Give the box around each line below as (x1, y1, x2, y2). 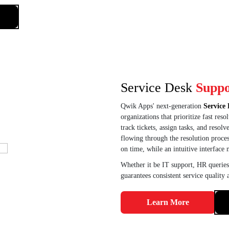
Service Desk (121, 80, 192, 95)
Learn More (147, 198, 189, 207)
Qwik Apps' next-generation (121, 102, 203, 110)
